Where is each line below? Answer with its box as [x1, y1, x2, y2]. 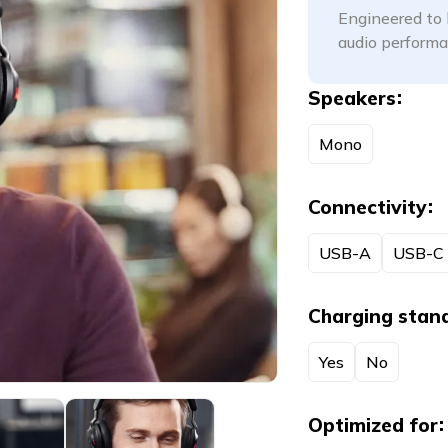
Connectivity [307, 195, 427, 219]
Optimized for [307, 413, 438, 437]
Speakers [307, 86, 396, 110]
